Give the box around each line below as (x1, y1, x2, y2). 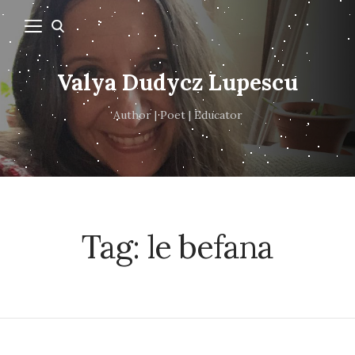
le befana (147, 226, 274, 267)
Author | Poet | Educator (113, 108, 242, 123)
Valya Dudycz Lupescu (57, 68, 298, 97)
